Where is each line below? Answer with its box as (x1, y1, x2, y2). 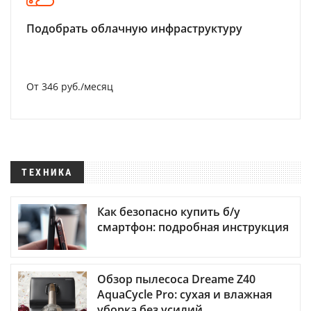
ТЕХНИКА (22, 167, 73, 178)
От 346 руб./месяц (26, 80, 113, 93)
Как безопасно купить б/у (97, 204, 240, 220)
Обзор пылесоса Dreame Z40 (97, 271, 255, 287)
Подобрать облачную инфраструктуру (26, 21, 242, 36)
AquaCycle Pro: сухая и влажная (97, 287, 272, 303)
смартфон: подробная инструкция (97, 219, 289, 235)
